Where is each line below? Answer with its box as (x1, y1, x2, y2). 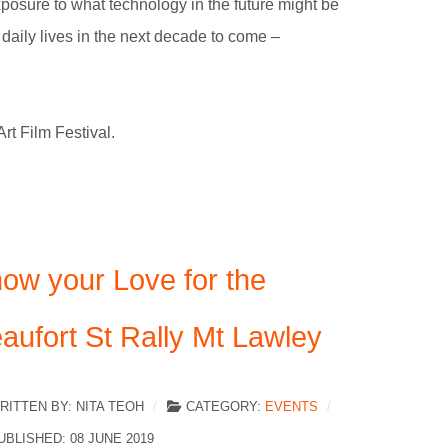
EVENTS (265, 399, 318, 415)
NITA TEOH (76, 399, 144, 415)
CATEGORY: (182, 399, 265, 415)
